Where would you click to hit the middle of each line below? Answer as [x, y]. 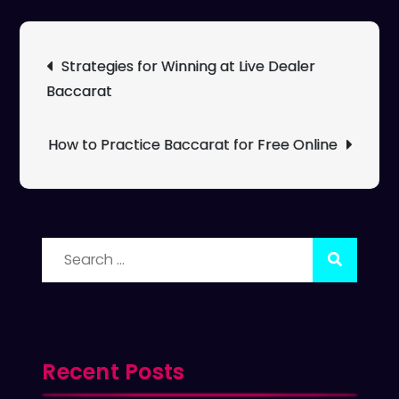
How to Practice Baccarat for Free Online [192, 144]
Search [66, 248]
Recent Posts [114, 371]
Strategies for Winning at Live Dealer [189, 66]
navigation [87, 79]
